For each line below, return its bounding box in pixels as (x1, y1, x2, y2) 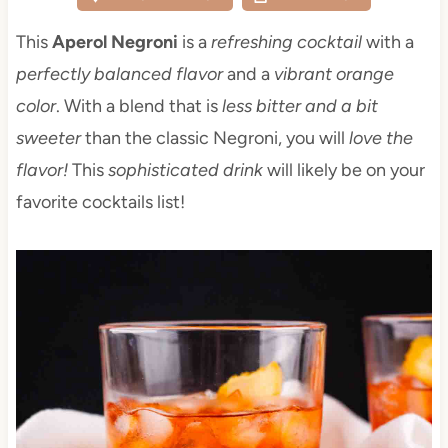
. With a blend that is (55, 95, 218, 118)
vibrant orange (273, 63, 394, 86)
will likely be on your (262, 159, 425, 182)
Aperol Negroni (51, 31, 178, 54)
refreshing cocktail (210, 31, 362, 54)
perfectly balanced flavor (15, 63, 223, 86)
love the (348, 127, 413, 150)
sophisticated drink (107, 159, 263, 182)
